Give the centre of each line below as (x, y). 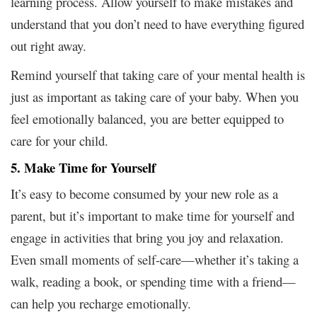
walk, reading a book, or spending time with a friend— (153, 281)
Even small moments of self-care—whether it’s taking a (155, 259)
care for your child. (59, 140)
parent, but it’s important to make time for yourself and (152, 215)
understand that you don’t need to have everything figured (157, 23)
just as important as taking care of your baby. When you (155, 96)
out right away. (48, 45)
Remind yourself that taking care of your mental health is (158, 74)
